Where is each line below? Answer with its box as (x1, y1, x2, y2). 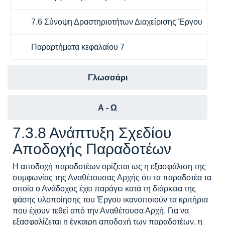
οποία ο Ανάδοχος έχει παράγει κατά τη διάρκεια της (13, 184, 196, 193)
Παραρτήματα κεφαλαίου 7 (31, 42, 125, 51)
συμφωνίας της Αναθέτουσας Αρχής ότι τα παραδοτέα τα (13, 173, 211, 182)
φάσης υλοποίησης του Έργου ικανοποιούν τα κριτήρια (13, 195, 208, 204)
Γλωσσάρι (87, 73, 128, 82)
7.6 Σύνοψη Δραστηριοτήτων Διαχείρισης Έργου (31, 17, 202, 26)
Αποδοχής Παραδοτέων (13, 141, 171, 157)
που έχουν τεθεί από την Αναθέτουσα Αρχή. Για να (13, 206, 189, 215)
